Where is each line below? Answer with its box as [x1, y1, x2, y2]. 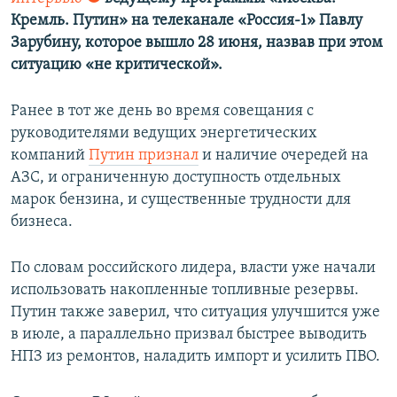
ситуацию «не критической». [11, 57, 222, 74]
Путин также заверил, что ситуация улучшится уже [11, 304, 380, 322]
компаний [11, 147, 89, 165]
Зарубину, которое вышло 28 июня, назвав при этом [11, 35, 383, 52]
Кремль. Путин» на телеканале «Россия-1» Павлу [11, 12, 362, 30]
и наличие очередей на [198, 147, 369, 165]
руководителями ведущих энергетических [11, 125, 317, 143]
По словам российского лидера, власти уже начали [11, 260, 376, 277]
